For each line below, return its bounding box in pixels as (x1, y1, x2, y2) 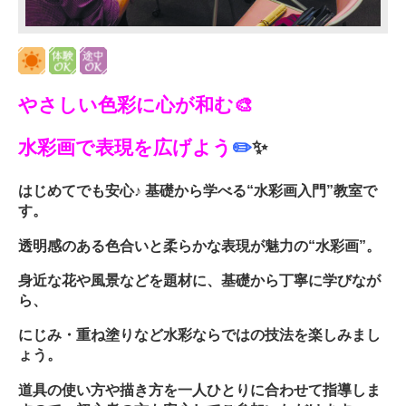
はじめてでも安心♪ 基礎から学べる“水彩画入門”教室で (18, 182, 377, 199)
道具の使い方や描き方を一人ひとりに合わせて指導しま (18, 381, 381, 398)
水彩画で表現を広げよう (18, 136, 232, 158)
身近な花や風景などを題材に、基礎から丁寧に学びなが (18, 272, 381, 289)
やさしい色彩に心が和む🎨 (18, 94, 253, 116)
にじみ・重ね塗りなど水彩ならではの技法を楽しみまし (18, 326, 381, 343)
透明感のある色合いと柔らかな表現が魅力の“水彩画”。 (18, 237, 381, 254)
